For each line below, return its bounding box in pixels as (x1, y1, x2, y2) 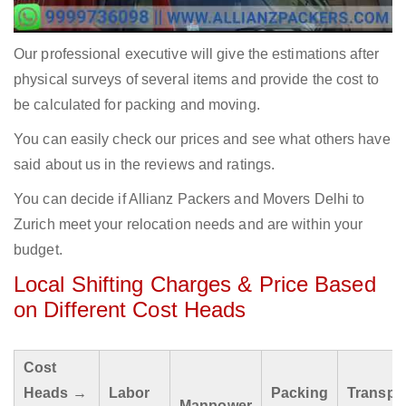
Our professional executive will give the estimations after (14, 46, 379, 63)
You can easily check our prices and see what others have (14, 131, 391, 148)
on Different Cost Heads (14, 297, 246, 323)
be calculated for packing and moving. (14, 97, 260, 113)
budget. (14, 242, 63, 258)
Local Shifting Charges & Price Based (14, 272, 376, 297)
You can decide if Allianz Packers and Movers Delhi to (14, 191, 365, 208)
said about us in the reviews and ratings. (14, 157, 275, 173)
